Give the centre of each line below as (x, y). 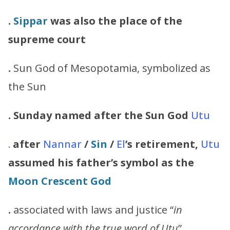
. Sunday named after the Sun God (100, 115)
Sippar (31, 21)
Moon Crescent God (60, 181)
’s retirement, (163, 144)
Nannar (62, 144)
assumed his (41, 162)
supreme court (47, 39)
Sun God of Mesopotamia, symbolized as (111, 68)
